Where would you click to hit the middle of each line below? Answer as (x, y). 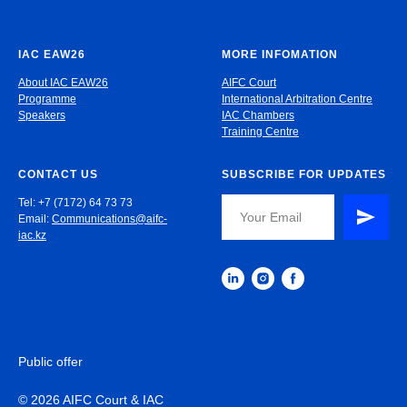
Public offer (50, 361)
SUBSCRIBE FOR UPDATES (304, 174)
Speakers (42, 115)
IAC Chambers (258, 115)
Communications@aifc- (109, 218)
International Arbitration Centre (297, 99)
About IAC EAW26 (63, 82)
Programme (47, 99)
